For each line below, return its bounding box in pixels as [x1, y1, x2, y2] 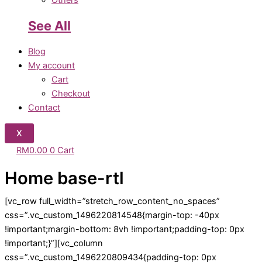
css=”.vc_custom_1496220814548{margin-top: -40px [5, 209, 219, 220]
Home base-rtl [5, 168, 124, 189]
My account [28, 60, 75, 71]
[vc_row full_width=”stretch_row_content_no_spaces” [5, 195, 220, 206]
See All [28, 18, 71, 34]
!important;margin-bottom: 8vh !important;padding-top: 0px [5, 223, 244, 235]
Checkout [51, 88, 90, 99]
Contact [28, 102, 60, 113]
